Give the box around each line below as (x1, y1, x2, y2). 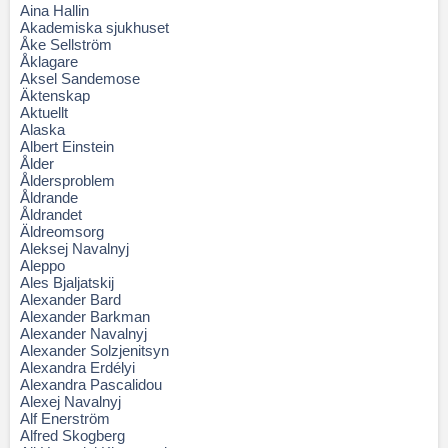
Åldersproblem (20, 172, 115, 189)
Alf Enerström (20, 410, 110, 427)
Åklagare (20, 53, 78, 70)
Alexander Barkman (20, 308, 150, 325)
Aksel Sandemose (20, 70, 140, 87)
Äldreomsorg (20, 223, 104, 240)
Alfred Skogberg (20, 427, 125, 444)
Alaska (20, 121, 65, 138)
